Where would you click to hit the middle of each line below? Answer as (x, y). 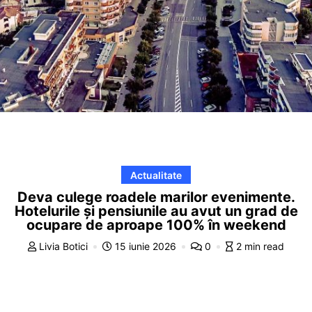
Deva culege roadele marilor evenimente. (156, 197)
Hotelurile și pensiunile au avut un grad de (156, 211)
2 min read (260, 246)
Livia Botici (63, 246)
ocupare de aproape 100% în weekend (156, 225)
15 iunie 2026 (146, 246)
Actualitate (156, 175)
